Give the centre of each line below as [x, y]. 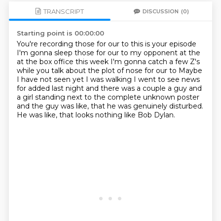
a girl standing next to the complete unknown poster [108, 97]
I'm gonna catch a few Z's [155, 62]
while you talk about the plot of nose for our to [97, 71]
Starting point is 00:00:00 [60, 33]
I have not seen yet [51, 79]
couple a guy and [172, 88]
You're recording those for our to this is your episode [106, 44]
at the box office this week [63, 62]
